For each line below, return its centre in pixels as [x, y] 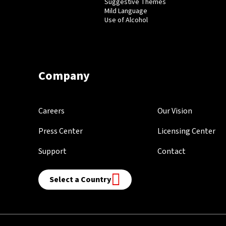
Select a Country [80, 179]
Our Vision [175, 111]
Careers [51, 111]
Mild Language [126, 11]
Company [64, 76]
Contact [172, 151]
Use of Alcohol [126, 20]
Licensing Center [187, 131]
